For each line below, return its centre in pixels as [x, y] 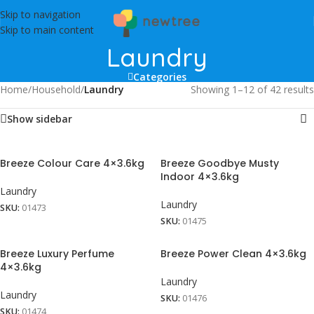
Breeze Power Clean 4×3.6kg [233, 254]
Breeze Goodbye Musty [220, 163]
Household [56, 89]
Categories [160, 77]
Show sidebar [40, 119]
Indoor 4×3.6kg [200, 177]
